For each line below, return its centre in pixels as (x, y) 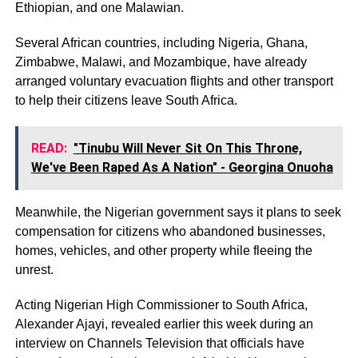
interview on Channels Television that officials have (159, 343)
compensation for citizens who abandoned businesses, (170, 231)
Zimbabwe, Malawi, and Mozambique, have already (161, 62)
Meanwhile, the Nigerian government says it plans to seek (178, 212)
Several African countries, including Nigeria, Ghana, (161, 42)
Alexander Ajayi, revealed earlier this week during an (164, 324)
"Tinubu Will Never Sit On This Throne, (187, 148)
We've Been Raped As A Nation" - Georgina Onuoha (182, 167)
